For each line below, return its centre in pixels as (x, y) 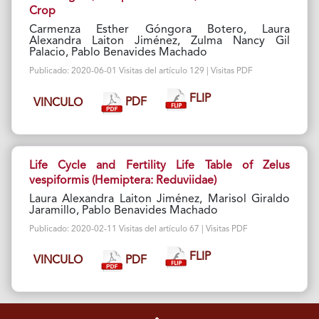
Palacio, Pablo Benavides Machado (118, 53)
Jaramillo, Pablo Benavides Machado (123, 210)
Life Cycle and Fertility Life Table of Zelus (159, 166)
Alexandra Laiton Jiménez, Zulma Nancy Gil (159, 42)
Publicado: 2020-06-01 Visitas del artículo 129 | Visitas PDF (141, 72)
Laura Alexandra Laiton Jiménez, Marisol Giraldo (159, 199)
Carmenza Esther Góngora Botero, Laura (159, 30)
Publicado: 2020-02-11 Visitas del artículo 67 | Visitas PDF (138, 229)
